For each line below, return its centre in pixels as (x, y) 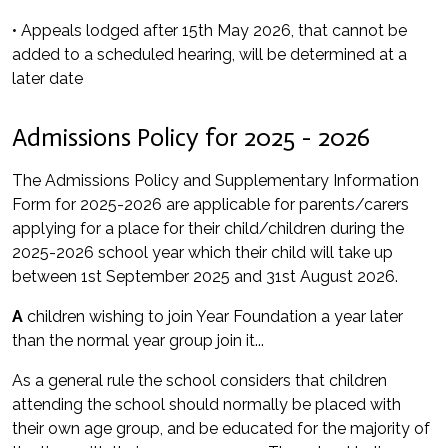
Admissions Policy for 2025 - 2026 (191, 137)
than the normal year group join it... (138, 340)
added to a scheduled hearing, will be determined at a (209, 54)
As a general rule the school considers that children (199, 380)
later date (47, 78)
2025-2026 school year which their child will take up (202, 252)
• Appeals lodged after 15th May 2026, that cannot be (209, 30)
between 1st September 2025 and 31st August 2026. (205, 276)
